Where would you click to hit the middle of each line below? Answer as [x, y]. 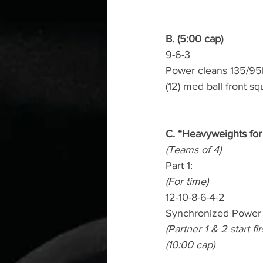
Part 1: [179, 166]
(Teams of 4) [193, 150]
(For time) [187, 181]
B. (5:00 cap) [194, 39]
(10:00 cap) [190, 245]
